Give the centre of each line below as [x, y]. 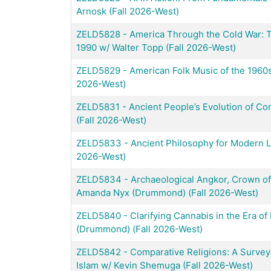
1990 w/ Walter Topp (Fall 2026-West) [156, 47]
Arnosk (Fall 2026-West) [128, 11]
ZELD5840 [99, 215]
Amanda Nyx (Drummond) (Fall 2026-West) [167, 192]
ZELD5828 [98, 34]
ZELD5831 [98, 106]
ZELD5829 [98, 70]
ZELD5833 [99, 143]
